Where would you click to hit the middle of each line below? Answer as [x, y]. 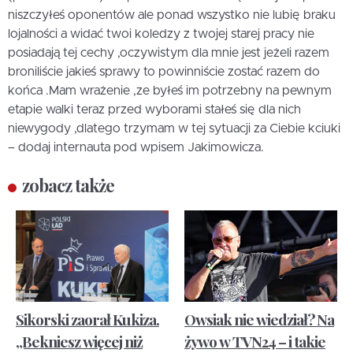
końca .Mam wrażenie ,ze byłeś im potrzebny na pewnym [170, 90]
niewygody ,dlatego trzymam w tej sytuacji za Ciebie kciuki [174, 128]
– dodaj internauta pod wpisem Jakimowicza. [136, 147]
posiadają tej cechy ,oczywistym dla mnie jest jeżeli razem [169, 52]
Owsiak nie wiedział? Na [259, 320]
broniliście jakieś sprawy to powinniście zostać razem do [164, 71]
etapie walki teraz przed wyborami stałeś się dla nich [154, 109]
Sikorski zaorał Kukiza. [87, 320]
